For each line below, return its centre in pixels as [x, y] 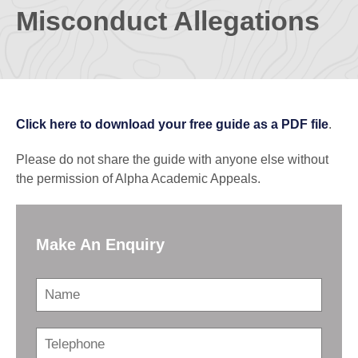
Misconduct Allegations [168, 20]
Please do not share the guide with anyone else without [172, 159]
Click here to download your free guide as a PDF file [172, 124]
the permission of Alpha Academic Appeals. [138, 178]
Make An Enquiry [100, 245]
